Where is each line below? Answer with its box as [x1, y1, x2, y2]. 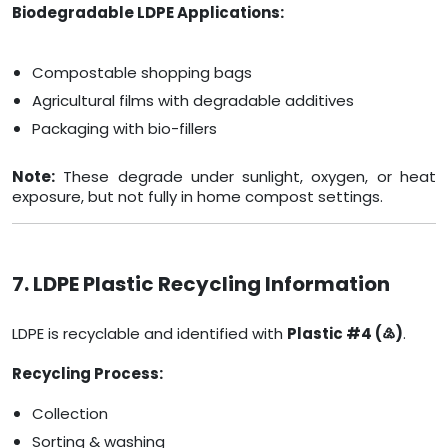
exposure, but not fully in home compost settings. [12, 186, 383, 208]
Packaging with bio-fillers [32, 118, 217, 140]
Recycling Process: [12, 363, 163, 385]
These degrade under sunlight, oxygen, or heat [55, 166, 436, 188]
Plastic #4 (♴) [287, 323, 403, 345]
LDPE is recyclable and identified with [12, 323, 287, 345]
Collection [32, 403, 108, 425]
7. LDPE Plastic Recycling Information [12, 270, 390, 299]
